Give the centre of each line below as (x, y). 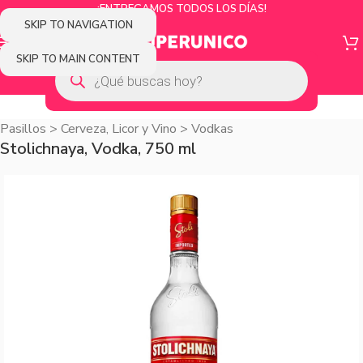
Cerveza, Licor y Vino (119, 129)
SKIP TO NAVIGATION (78, 25)
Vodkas (212, 129)
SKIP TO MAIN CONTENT (78, 59)
